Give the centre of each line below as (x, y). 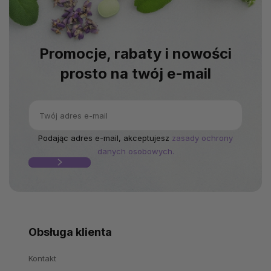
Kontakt (42, 259)
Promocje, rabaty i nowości (135, 54)
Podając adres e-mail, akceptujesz (105, 138)
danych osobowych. (135, 152)
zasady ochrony (202, 138)
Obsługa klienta (70, 232)
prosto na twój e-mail (135, 74)
